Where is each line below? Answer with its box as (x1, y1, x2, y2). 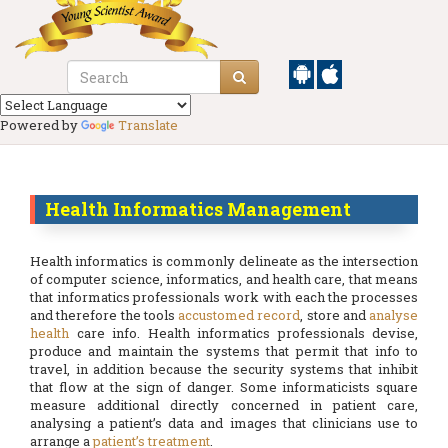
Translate (118, 116, 178, 134)
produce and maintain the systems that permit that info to (30, 342, 418, 360)
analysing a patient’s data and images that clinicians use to (30, 414, 418, 432)
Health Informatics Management (45, 197, 351, 221)
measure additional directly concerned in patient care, (30, 396, 418, 414)
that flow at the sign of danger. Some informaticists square (30, 378, 418, 396)
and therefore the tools (30, 306, 178, 324)
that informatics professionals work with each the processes (30, 288, 418, 306)
